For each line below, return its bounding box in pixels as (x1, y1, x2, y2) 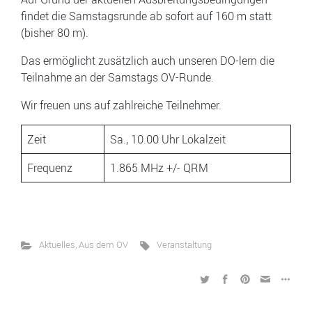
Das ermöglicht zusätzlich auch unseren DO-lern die (21, 53, 274, 68)
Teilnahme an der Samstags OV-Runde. (21, 70, 214, 85)
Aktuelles (38, 239, 75, 251)
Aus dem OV (78, 239, 128, 251)
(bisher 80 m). (21, 25, 88, 40)
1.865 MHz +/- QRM (110, 160, 208, 175)
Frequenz (27, 160, 72, 175)
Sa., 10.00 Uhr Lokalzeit (110, 132, 226, 147)
